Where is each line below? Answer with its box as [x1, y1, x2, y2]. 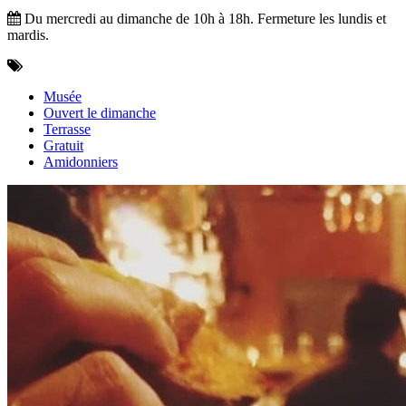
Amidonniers [43, 153, 118, 169]
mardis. [7, 26, 49, 43]
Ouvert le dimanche [43, 104, 156, 121]
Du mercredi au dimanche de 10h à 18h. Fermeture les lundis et [21, 10, 386, 26]
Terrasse [43, 121, 91, 137]
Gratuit [43, 137, 83, 153]
